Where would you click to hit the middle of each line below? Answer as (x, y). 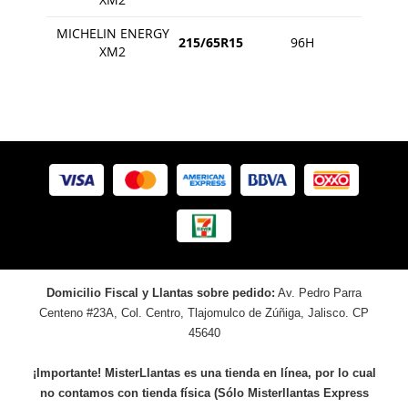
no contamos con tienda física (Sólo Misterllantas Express (204, 393)
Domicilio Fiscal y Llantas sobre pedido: (161, 293)
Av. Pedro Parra (318, 293)
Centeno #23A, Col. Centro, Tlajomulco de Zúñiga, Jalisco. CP (204, 313)
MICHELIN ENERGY (112, 33)
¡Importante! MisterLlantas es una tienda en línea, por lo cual (204, 373)
